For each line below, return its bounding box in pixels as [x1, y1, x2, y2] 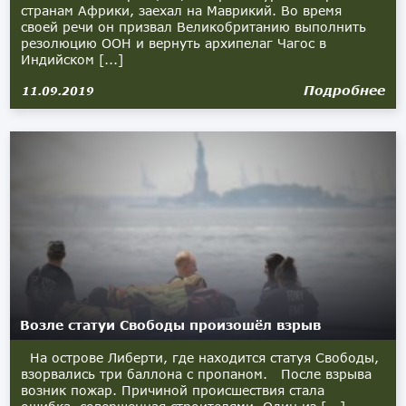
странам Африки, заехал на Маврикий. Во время [21, 3, 343, 18]
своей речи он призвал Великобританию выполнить [21, 19, 367, 34]
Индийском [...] [21, 52, 124, 67]
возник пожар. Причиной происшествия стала [21, 382, 325, 398]
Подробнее [303, 82, 385, 98]
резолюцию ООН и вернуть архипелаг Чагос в [21, 35, 327, 51]
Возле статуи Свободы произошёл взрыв [20, 317, 322, 333]
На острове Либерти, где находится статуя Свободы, [21, 350, 380, 365]
